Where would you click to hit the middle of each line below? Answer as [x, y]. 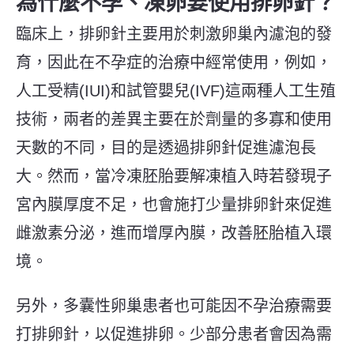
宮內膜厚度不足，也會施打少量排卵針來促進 [174, 204]
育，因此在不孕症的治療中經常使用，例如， [174, 62]
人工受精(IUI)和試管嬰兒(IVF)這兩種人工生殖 [176, 90]
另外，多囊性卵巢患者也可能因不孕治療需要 [174, 305]
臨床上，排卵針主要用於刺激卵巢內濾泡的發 [174, 34]
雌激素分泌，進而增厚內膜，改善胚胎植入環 [174, 233]
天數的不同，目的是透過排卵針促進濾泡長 [166, 147]
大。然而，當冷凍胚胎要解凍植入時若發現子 [174, 176]
